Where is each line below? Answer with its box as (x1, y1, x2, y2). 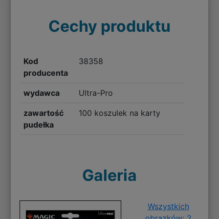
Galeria (82, 165, 137, 185)
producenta (23, 67, 68, 78)
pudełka (23, 119, 54, 130)
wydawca (23, 88, 60, 98)
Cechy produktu (48, 16, 171, 36)
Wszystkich (147, 201, 189, 211)
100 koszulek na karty (78, 108, 160, 118)
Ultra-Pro (78, 88, 113, 98)
